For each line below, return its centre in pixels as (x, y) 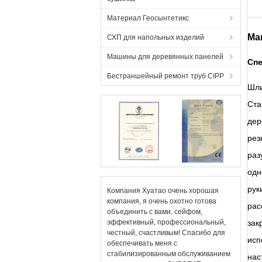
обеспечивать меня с (142, 243)
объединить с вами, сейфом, (155, 212)
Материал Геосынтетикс (148, 18)
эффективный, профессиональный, (166, 222)
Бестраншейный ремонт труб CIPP (166, 76)
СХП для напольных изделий (156, 37)
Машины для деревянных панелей (165, 57)
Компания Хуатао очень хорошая (163, 191)
